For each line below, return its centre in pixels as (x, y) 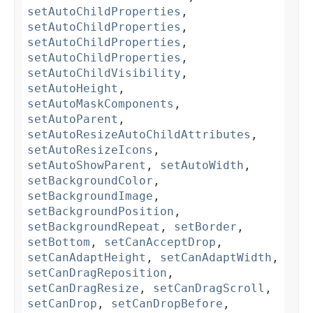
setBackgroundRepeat (94, 227)
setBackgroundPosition (101, 212)
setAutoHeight (73, 89)
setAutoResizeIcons (90, 150)
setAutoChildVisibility (104, 73)
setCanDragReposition (97, 273)
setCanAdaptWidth (216, 258)
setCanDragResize (83, 289)
